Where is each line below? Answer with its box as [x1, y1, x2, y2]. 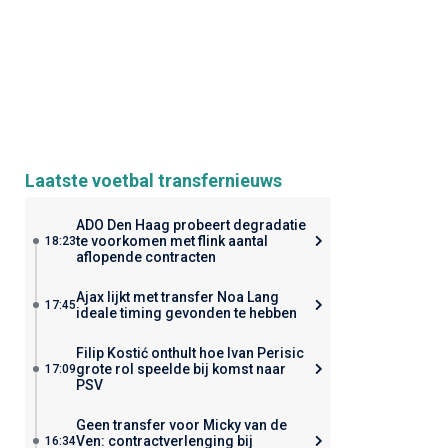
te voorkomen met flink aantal [75, 233, 268, 249]
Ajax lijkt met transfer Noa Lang [75, 289, 279, 305]
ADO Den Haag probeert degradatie [75, 217, 306, 233]
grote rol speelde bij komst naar [75, 361, 286, 377]
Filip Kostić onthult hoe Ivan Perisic [75, 345, 304, 361]
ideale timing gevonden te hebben [75, 305, 297, 321]
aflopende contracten [75, 249, 216, 265]
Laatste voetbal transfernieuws [24, 170, 282, 191]
